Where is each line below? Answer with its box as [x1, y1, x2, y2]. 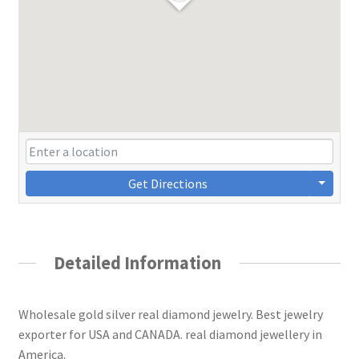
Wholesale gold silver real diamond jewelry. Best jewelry [18, 305, 323, 322]
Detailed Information [54, 252, 222, 275]
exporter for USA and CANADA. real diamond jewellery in [18, 325, 322, 342]
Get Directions [127, 175, 208, 192]
